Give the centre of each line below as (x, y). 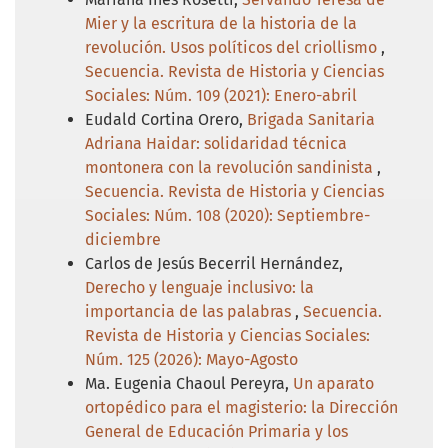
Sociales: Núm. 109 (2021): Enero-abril (221, 95)
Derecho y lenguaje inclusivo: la (199, 287)
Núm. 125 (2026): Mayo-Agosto (191, 359)
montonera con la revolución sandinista (231, 167)
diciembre (123, 239)
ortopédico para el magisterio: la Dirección (241, 407)
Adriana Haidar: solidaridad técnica (216, 143)
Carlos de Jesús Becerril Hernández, (214, 263)
